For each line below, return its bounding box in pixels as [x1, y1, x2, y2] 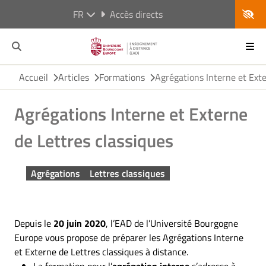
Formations [99, 70, 145, 84]
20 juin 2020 [53, 216, 106, 230]
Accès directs [109, 7, 163, 21]
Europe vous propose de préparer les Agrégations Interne [14, 230, 243, 245]
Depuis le [14, 216, 53, 230]
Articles [58, 70, 89, 84]
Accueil [19, 70, 48, 84]
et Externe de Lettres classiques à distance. [14, 245, 188, 259]
